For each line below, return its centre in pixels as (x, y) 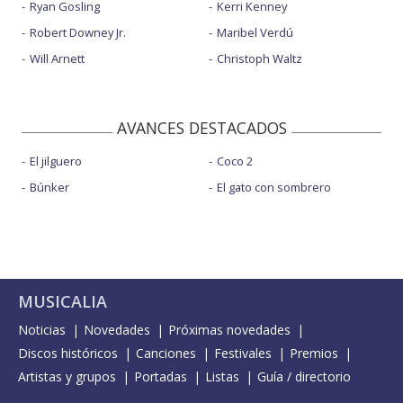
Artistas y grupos (67, 377)
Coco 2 (234, 161)
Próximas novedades (229, 330)
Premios (314, 354)
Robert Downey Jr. (78, 33)
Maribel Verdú (255, 33)
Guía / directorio (304, 377)
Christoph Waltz (259, 59)
